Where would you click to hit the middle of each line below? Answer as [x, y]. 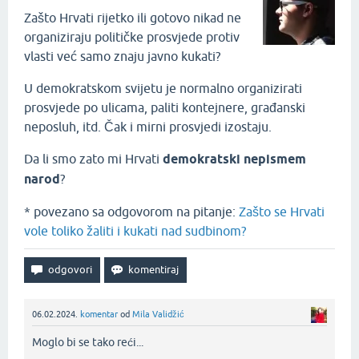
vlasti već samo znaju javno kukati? [122, 56]
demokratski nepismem [234, 159]
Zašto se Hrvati [282, 212]
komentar [99, 314]
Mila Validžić [158, 314]
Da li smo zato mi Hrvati [93, 159]
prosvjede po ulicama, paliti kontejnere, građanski [165, 107]
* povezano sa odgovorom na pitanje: [131, 212]
